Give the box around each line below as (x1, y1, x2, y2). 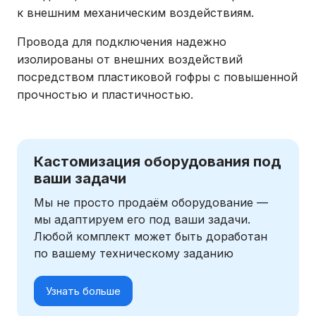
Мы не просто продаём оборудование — (34, 195, 268, 210)
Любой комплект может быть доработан (34, 229, 267, 244)
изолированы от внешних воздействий (17, 52, 243, 67)
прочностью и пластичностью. (17, 87, 193, 102)
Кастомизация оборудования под (34, 153, 281, 171)
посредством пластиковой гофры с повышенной (17, 70, 298, 85)
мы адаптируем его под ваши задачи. (34, 212, 250, 227)
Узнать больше (46, 284, 121, 298)
